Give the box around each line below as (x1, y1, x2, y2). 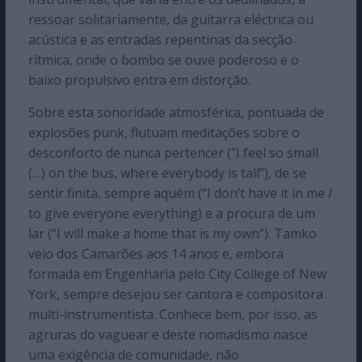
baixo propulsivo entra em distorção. (27, 70, 250, 89)
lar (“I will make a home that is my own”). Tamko (27, 224, 317, 242)
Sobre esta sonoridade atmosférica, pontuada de (27, 103, 324, 121)
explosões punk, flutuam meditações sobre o (27, 123, 300, 141)
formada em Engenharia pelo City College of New (27, 264, 326, 283)
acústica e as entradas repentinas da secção (27, 30, 293, 48)
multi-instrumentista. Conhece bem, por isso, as (27, 305, 318, 323)
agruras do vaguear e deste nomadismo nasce (27, 325, 308, 343)
